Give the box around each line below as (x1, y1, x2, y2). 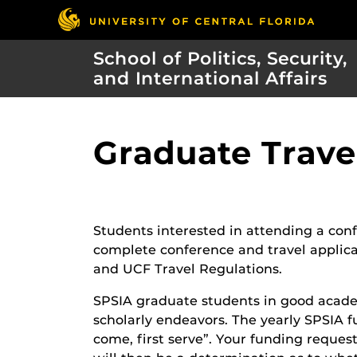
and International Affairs (93, 68, 328, 89)
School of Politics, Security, (93, 48, 347, 69)
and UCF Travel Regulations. (93, 261, 282, 277)
